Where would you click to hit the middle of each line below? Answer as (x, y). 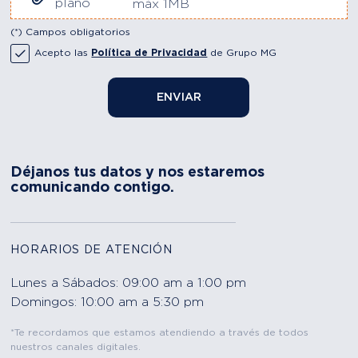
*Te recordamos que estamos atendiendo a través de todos (160, 332)
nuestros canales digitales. (76, 347)
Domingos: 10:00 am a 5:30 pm (107, 302)
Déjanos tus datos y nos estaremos (138, 173)
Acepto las (63, 53)
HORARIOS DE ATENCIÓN (91, 250)
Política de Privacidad (149, 53)
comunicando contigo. (93, 188)
